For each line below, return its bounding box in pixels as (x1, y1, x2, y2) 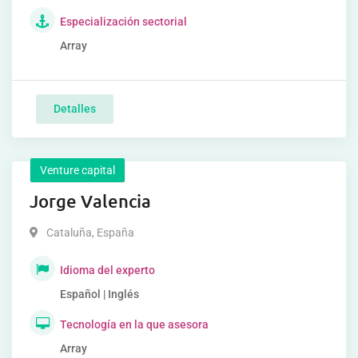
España (94, 226, 134, 239)
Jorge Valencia (30, 190, 151, 212)
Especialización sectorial (60, 15, 187, 28)
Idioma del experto (60, 264, 155, 276)
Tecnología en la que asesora (60, 318, 209, 331)
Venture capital (40, 164, 115, 177)
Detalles (54, 102, 96, 115)
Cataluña (46, 226, 92, 239)
